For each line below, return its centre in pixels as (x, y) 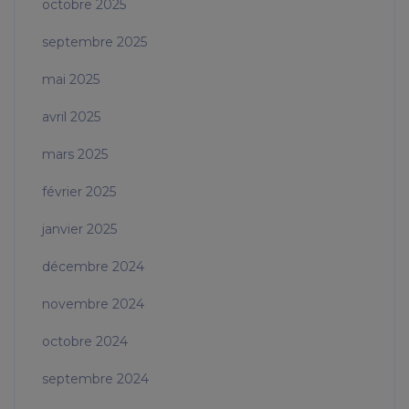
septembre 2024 (95, 379)
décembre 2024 (93, 267)
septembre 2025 (94, 42)
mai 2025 (71, 80)
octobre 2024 (85, 342)
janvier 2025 (79, 230)
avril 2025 (71, 117)
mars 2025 (75, 155)
